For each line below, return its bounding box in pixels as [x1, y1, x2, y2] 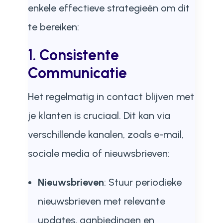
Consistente [39, 46, 119, 64]
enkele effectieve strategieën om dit [27, 2, 190, 14]
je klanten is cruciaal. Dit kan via [27, 110, 170, 121]
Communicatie [27, 64, 127, 82]
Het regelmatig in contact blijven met [27, 91, 194, 103]
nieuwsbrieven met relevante [37, 195, 165, 207]
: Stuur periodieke [104, 176, 182, 188]
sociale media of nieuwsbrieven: [27, 147, 170, 159]
